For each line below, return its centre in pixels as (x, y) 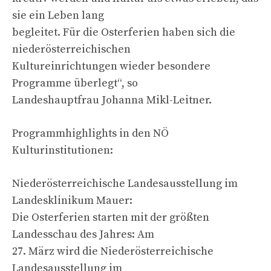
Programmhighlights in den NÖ (90, 133)
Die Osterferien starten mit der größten (111, 217)
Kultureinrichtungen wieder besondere (111, 66)
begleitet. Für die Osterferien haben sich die (124, 32)
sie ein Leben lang (58, 15)
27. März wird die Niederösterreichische (113, 251)
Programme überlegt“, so (75, 83)
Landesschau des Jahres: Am (83, 234)
